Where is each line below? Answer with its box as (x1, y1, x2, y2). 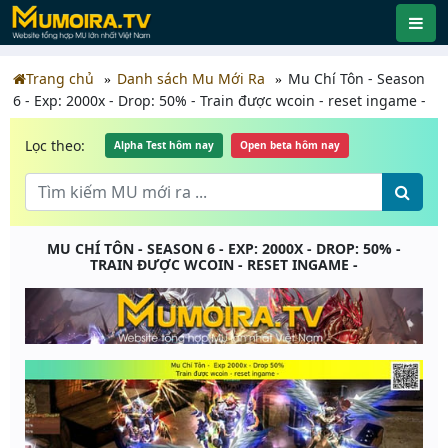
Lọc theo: (25, 135, 85, 155)
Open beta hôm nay (240, 138, 340, 152)
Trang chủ (26, 69, 94, 88)
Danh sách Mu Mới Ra (117, 69, 265, 88)
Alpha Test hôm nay (114, 138, 214, 152)
